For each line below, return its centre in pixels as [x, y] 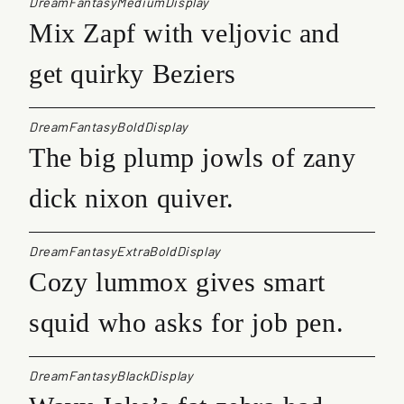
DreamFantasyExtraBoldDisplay [125, 251]
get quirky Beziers [133, 73]
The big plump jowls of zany [193, 157]
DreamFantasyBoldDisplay [109, 126]
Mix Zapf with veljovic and [184, 32]
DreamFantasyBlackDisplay [111, 375]
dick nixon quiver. [132, 197]
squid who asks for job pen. [187, 322]
